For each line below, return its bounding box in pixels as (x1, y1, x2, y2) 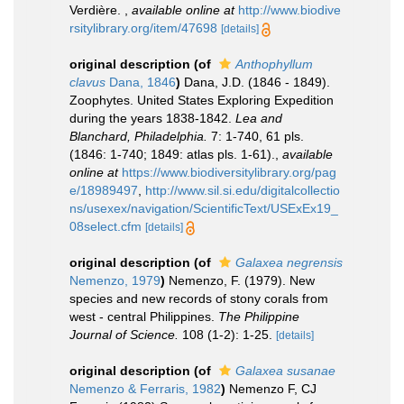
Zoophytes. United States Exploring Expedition (69, 93, 334, 107)
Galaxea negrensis (235, 255, 343, 270)
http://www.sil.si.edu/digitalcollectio (145, 183, 340, 197)
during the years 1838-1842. (69, 111, 235, 125)
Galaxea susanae (235, 363, 335, 378)
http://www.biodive (238, 3, 341, 17)
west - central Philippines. (69, 309, 218, 324)
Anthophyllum (235, 57, 313, 71)
